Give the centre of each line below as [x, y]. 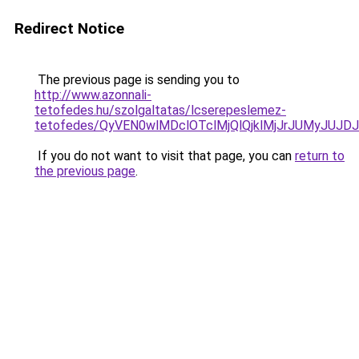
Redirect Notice [69, 28]
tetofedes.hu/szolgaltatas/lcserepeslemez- [160, 110]
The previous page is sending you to [137, 80]
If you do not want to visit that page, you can [165, 156]
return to [320, 156]
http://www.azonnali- [93, 95]
